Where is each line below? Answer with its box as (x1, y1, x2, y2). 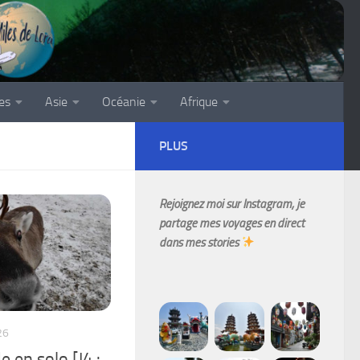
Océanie (102, 93, 145, 109)
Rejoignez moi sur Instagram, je (159, 196, 305, 211)
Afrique (180, 93, 218, 109)
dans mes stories (159, 235, 241, 250)
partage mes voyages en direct (159, 215, 305, 231)
